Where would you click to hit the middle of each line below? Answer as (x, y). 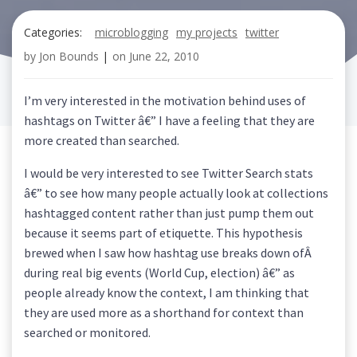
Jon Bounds (69, 56)
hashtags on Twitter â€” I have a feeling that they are (169, 120)
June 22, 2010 (164, 56)
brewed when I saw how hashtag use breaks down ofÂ (169, 253)
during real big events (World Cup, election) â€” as (159, 273)
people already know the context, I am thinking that (167, 292)
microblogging (131, 32)
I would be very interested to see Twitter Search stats (169, 173)
